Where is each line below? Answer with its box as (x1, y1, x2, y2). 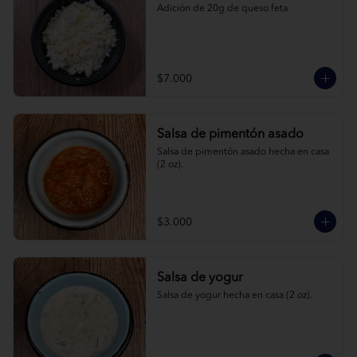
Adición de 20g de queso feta (156, 4, 288, 14)
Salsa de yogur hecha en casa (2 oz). (156, 291, 312, 300)
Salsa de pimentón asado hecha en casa (156, 147, 329, 157)
